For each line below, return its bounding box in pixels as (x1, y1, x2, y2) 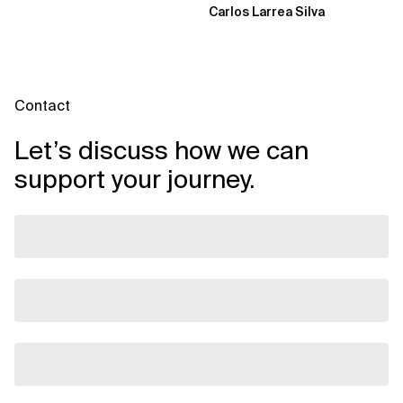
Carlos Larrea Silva (209, 3, 325, 20)
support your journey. (14, 162, 255, 196)
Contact (14, 95, 70, 115)
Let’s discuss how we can (14, 133, 309, 167)
